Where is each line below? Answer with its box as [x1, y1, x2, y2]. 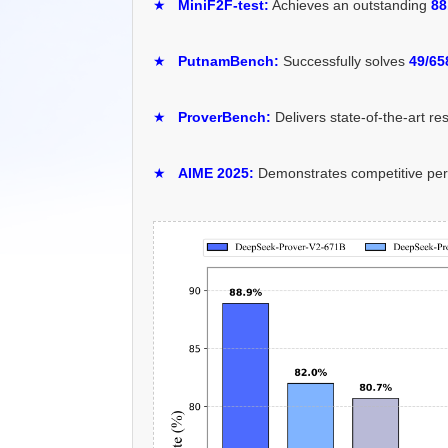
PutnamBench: [178, 52, 279, 69]
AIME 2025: [178, 164, 254, 181]
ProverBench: [178, 108, 271, 125]
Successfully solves [279, 52, 409, 69]
